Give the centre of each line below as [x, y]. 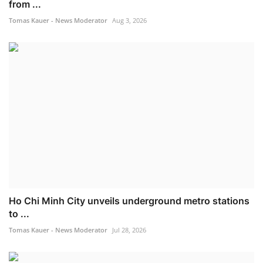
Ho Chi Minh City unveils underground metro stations [129, 200]
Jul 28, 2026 [129, 230]
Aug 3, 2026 [129, 21]
